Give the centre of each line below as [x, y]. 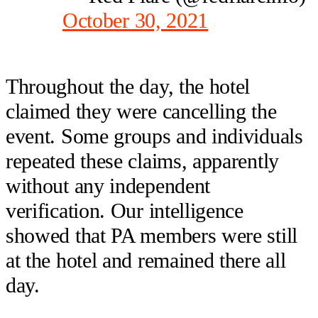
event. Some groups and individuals [154, 137]
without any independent [108, 186]
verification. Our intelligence [125, 211]
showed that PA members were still [152, 236]
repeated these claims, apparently [142, 161]
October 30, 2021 [136, 20]
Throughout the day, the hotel [128, 87]
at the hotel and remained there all [146, 261]
